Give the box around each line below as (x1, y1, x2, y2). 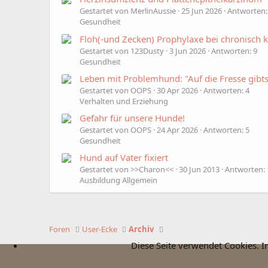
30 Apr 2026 (157, 84, 198, 96)
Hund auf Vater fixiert (80, 151, 168, 164)
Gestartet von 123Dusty (80, 45, 164, 56)
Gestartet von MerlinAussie (80, 5, 176, 17)
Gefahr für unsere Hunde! (80, 112, 185, 124)
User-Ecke (81, 224, 117, 234)
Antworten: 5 (203, 124, 249, 136)
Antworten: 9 (211, 45, 257, 56)
